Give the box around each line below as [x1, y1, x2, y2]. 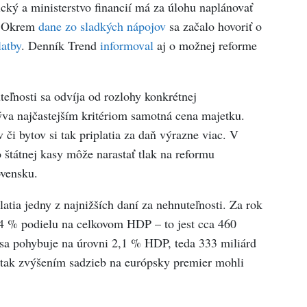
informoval [99, 37, 153, 54]
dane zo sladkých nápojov [38, 18, 166, 35]
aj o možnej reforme [153, 37, 257, 54]
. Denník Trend [21, 37, 100, 54]
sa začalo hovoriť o [165, 18, 262, 35]
